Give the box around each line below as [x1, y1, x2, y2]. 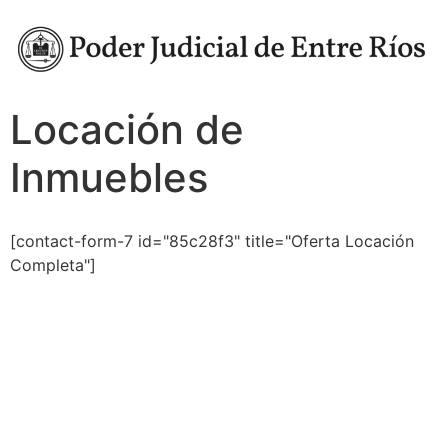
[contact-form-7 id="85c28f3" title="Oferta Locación [10, 231, 414, 252]
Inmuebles [10, 153, 208, 203]
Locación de [10, 105, 244, 155]
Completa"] [10, 255, 96, 276]
